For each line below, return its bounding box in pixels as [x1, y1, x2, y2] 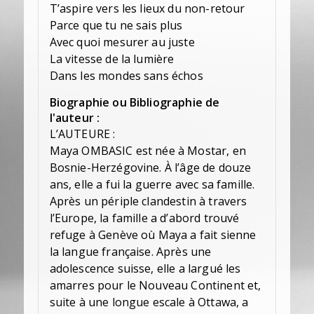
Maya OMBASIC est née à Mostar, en [49, 143, 246, 159]
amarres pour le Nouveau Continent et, [49, 278, 261, 294]
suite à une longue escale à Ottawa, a [49, 294, 249, 310]
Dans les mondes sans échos [49, 68, 203, 84]
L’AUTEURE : [49, 126, 116, 142]
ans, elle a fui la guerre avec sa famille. [49, 177, 255, 193]
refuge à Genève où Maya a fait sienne [49, 227, 257, 243]
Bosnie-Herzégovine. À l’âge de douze [49, 160, 252, 176]
